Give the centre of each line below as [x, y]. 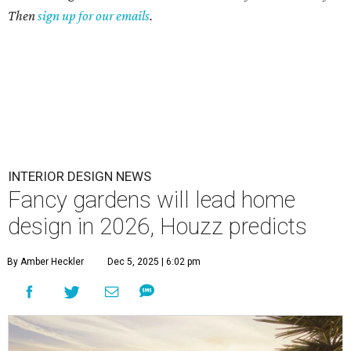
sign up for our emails [94, 16]
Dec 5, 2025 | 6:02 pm [154, 262]
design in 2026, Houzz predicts [157, 227]
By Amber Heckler [45, 262]
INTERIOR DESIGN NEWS [80, 177]
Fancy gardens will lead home [152, 200]
